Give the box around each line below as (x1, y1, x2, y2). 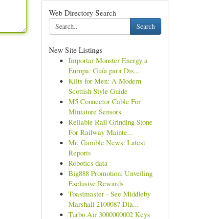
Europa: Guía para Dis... (68, 66, 140, 75)
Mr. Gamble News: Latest (68, 137, 145, 147)
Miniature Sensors (68, 107, 121, 116)
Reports (68, 148, 91, 157)
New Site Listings (48, 45, 103, 55)
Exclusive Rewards (68, 178, 124, 188)
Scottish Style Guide (68, 86, 128, 96)
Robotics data (68, 158, 108, 168)
